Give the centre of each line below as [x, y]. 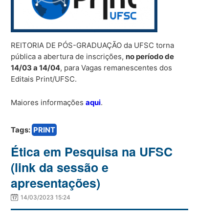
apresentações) [56, 183]
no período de [150, 56]
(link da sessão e [60, 167]
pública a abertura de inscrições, [68, 56]
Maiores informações [48, 102]
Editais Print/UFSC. [44, 79]
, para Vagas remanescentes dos [116, 67]
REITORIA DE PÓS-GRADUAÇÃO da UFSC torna [93, 45]
